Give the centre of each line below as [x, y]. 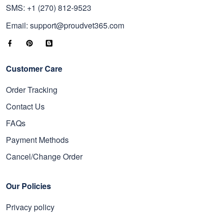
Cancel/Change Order [44, 156]
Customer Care [34, 68]
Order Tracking [32, 89]
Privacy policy [30, 207]
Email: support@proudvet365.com [65, 25]
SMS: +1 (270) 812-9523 [49, 7]
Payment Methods [37, 139]
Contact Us [25, 106]
